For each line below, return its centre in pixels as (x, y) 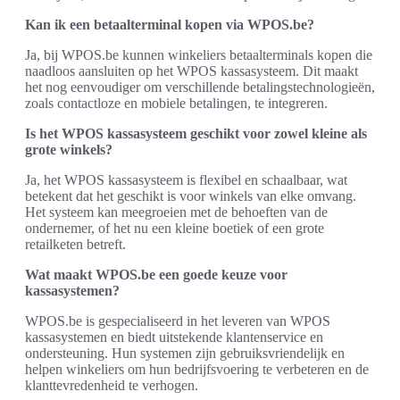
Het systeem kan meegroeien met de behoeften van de (176, 212)
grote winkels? (69, 149)
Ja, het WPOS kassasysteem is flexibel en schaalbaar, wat (186, 179)
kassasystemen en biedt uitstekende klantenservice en (174, 337)
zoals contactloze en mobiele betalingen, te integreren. (176, 103)
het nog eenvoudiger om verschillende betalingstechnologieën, (200, 87)
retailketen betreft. (75, 244)
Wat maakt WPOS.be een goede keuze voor (156, 274)
